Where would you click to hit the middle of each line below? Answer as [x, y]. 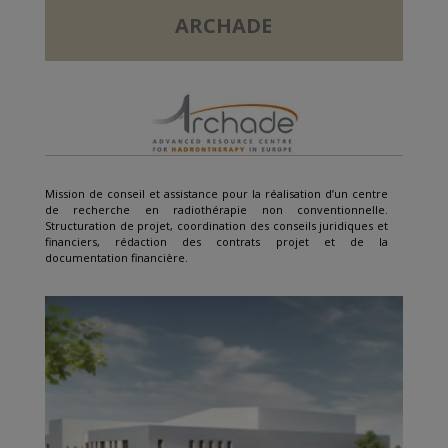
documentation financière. [116, 258]
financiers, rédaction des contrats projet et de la [216, 242]
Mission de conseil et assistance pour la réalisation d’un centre [216, 194]
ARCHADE [224, 26]
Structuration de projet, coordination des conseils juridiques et [216, 226]
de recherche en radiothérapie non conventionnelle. [216, 210]
